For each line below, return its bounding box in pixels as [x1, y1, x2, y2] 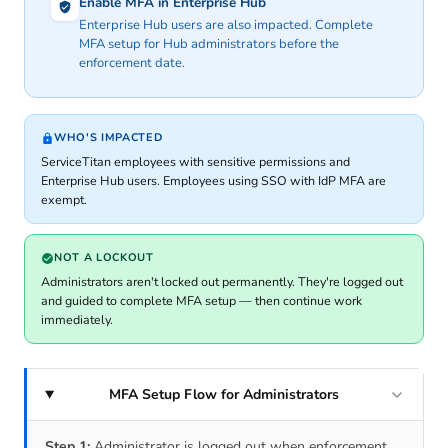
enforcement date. [79, 54, 185, 73]
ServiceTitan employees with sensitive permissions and [41, 153, 350, 171]
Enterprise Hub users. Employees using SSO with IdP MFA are [41, 172, 386, 190]
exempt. [41, 191, 87, 209]
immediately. [41, 311, 113, 329]
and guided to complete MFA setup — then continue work [41, 292, 362, 310]
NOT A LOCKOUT [54, 250, 154, 266]
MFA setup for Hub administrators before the [79, 35, 339, 54]
